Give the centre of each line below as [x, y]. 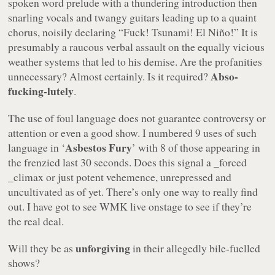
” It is [246, 32]
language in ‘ [37, 147]
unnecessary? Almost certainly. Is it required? [110, 76]
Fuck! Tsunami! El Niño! [179, 32]
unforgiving [103, 248]
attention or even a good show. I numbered [102, 132]
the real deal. [36, 221]
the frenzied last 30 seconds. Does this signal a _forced [128, 162]
